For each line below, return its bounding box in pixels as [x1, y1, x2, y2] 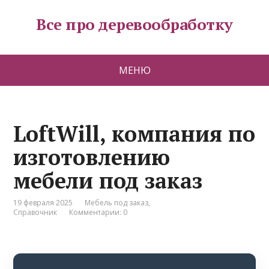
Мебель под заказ [85, 198, 149, 208]
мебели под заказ [13, 166, 203, 195]
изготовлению [13, 143, 171, 171]
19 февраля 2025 [13, 198, 73, 208]
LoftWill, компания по [13, 119, 256, 148]
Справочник [13, 207, 58, 217]
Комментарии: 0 [69, 207, 128, 217]
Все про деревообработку [36, 14, 233, 34]
